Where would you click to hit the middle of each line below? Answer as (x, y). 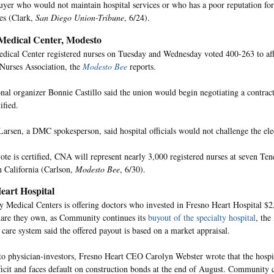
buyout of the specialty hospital (202, 217)
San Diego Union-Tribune (80, 17)
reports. (142, 66)
